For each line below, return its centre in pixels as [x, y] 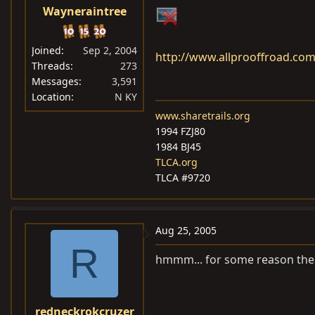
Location [51, 97]
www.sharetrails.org [203, 116]
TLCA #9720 [183, 178]
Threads [51, 66]
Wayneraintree [84, 11]
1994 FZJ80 [180, 131]
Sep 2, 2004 [110, 50]
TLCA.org [176, 162]
